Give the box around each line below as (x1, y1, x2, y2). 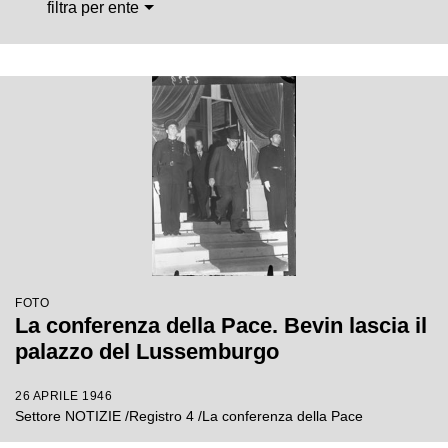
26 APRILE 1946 (15, 389, 112, 403)
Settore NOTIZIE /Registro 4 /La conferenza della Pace (15, 408, 363, 424)
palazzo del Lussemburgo (15, 339, 279, 364)
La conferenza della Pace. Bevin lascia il (15, 313, 427, 338)
